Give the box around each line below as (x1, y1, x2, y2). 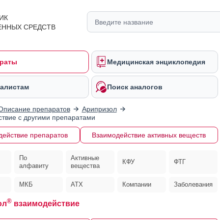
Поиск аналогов (107, 83, 163, 91)
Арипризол (82, 105, 117, 113)
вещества (70, 162, 100, 169)
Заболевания (174, 181, 213, 188)
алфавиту (19, 162, 49, 169)
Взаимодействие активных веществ (92, 131, 206, 139)
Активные (70, 154, 99, 162)
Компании (122, 181, 152, 188)
